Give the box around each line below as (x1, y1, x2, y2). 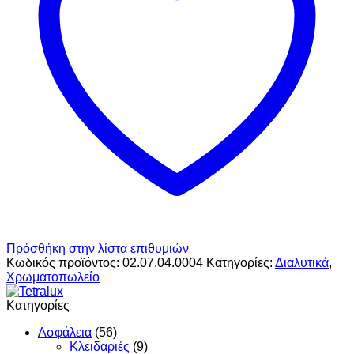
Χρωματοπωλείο (6, 269, 100, 284)
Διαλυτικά (275, 255, 329, 269)
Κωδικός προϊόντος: (6, 255, 122, 269)
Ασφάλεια (38, 325, 92, 339)
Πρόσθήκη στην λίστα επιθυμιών (6, 241, 189, 255)
